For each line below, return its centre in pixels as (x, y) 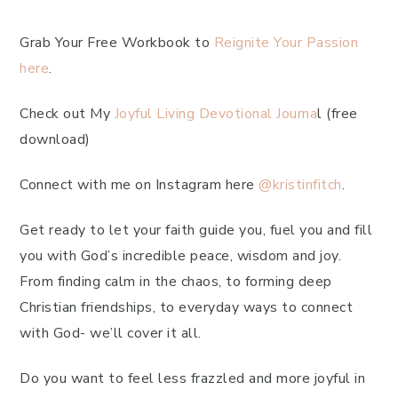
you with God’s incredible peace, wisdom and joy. (180, 256)
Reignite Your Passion (286, 43)
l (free (338, 114)
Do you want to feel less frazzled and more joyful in (192, 378)
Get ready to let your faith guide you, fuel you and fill (196, 230)
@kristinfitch (300, 185)
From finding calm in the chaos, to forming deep (176, 282)
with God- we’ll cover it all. (111, 333)
